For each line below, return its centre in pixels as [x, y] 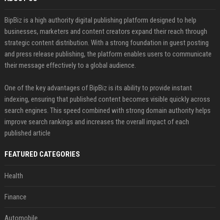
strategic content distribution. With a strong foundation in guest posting [106, 43]
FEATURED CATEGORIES [42, 154]
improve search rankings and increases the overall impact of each [96, 122]
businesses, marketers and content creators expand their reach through [106, 31]
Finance [15, 197]
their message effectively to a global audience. [70, 65]
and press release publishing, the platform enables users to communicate [108, 54]
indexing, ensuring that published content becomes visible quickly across [107, 99]
